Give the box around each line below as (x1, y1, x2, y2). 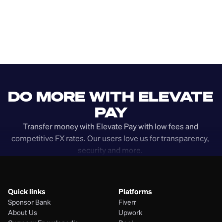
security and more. (78, 145, 144, 156)
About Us (8, 208, 37, 217)
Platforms (118, 186, 152, 196)
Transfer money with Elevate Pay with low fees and (22, 121, 198, 132)
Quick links (8, 186, 46, 196)
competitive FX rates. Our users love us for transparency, (11, 133, 209, 144)
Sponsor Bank (8, 197, 51, 207)
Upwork (118, 208, 142, 217)
